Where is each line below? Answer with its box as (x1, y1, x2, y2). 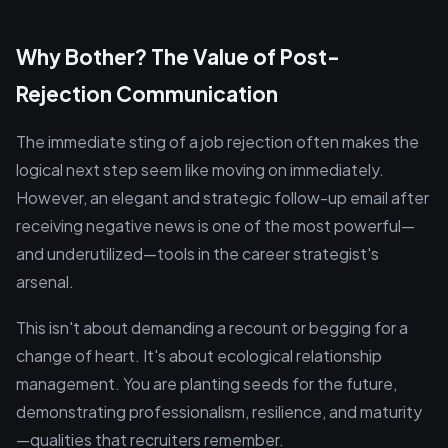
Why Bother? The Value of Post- (16, 43, 340, 70)
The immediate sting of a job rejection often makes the (16, 131, 419, 152)
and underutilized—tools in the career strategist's (16, 243, 379, 264)
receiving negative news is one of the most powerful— (16, 215, 415, 236)
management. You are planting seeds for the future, (16, 373, 397, 394)
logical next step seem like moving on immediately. (16, 159, 384, 180)
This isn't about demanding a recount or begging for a (16, 317, 408, 338)
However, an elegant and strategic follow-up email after (16, 187, 429, 208)
